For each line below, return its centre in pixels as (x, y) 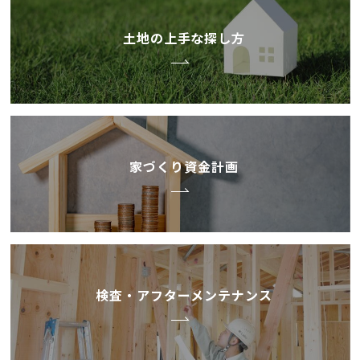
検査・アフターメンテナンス (184, 295)
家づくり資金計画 (184, 166)
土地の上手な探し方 (184, 37)
